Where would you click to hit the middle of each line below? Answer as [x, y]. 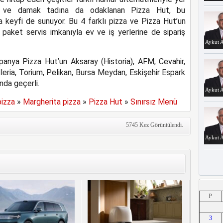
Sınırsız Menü [154, 102]
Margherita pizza [52, 102]
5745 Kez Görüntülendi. [154, 125]
